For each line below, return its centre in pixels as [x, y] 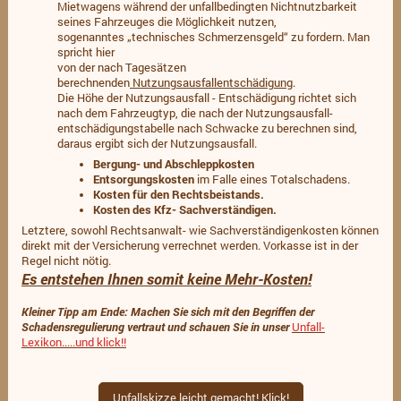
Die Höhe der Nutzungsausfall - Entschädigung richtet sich [206, 97]
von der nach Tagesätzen [121, 67]
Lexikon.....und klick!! [73, 342]
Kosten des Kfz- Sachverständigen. [184, 210]
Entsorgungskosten [143, 179]
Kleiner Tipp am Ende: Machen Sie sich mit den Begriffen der [167, 312]
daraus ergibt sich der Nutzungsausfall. [165, 143]
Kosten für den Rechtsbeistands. [178, 195]
